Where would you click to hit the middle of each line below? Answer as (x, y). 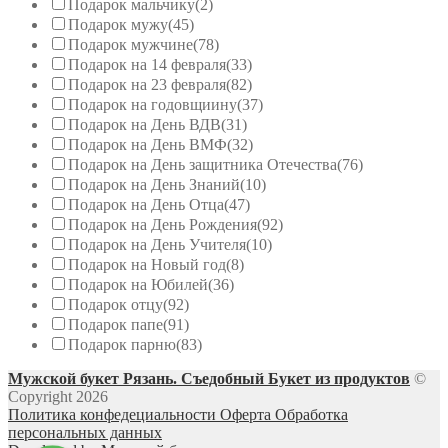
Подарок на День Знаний (154, 185)
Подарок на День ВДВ (144, 125)
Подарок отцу (115, 305)
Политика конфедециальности (114, 415)
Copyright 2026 (58, 397)
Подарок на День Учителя (157, 245)
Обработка (311, 415)
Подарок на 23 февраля (147, 85)
